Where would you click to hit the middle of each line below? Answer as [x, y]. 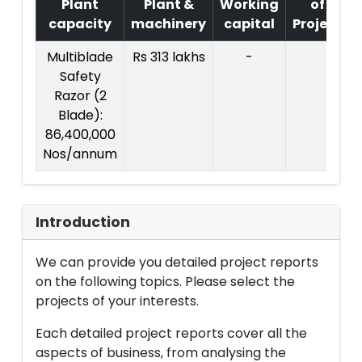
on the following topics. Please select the [165, 282]
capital [249, 24]
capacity [80, 24]
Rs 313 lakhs [168, 57]
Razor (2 [80, 96]
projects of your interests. [117, 301]
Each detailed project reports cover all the [171, 333]
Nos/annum [80, 154]
